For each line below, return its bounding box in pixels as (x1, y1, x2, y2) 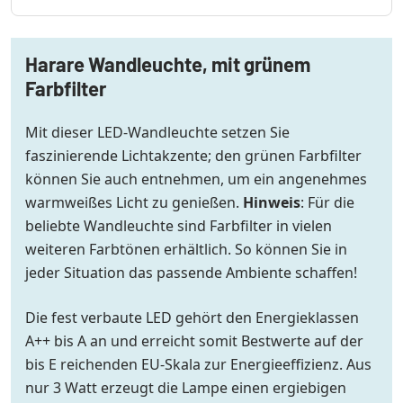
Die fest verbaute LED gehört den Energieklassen (25, 308, 359, 328)
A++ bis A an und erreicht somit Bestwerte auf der (25, 331, 363, 352)
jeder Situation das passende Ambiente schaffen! (25, 263, 357, 283)
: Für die (300, 193, 354, 213)
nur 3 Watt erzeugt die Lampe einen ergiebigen (25, 378, 346, 399)
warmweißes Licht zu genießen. (25, 193, 243, 213)
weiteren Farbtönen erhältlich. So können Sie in (25, 239, 347, 260)
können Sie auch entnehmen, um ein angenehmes (25, 169, 367, 190)
